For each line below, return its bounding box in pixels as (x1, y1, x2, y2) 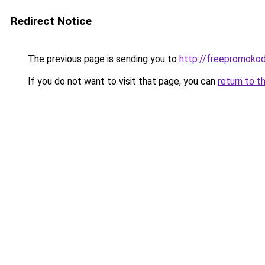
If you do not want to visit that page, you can (25, 76, 218, 87)
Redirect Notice (11, 14, 92, 28)
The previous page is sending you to (25, 53, 179, 64)
